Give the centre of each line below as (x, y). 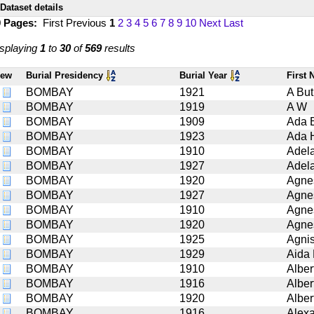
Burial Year (205, 75)
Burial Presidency (66, 75)
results (118, 48)
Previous (88, 22)
